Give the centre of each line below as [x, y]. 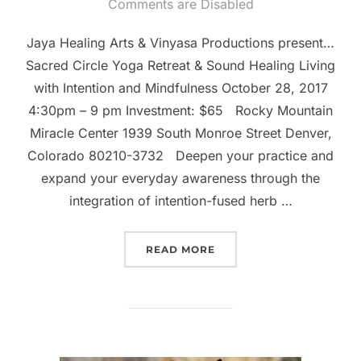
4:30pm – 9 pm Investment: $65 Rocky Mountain [180, 111]
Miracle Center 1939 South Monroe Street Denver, [180, 133]
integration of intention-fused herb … [180, 201]
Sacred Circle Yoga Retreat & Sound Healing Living [180, 66]
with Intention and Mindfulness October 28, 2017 [180, 88]
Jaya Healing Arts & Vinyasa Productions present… [180, 43]
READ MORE [180, 250]
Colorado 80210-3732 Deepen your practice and [180, 156]
